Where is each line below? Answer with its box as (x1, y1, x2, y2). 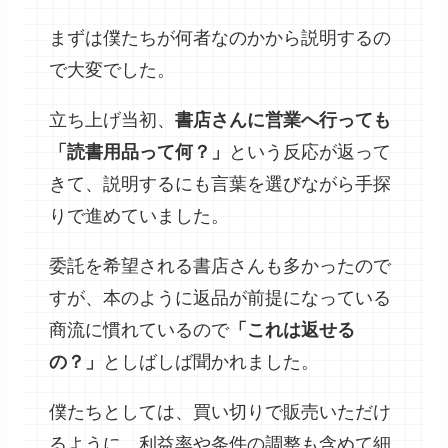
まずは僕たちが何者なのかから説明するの (49, 27, 392, 48)
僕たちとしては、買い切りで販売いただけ (49, 401, 392, 422)
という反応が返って (229, 141, 392, 162)
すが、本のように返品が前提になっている (49, 287, 392, 308)
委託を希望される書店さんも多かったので (49, 255, 392, 276)
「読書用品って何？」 (49, 141, 230, 162)
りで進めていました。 (49, 205, 230, 226)
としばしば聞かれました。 (103, 351, 320, 372)
